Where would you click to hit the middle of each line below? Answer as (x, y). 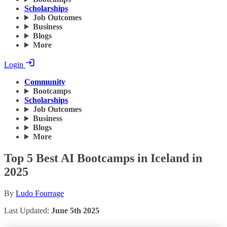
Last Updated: (28, 211)
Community (45, 82)
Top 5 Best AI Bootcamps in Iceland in (103, 158)
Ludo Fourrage (40, 193)
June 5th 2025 (75, 211)
